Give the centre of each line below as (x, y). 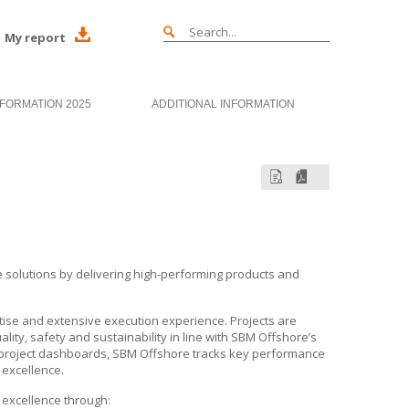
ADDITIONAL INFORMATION (223, 104)
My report (35, 37)
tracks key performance (257, 353)
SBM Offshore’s (274, 337)
